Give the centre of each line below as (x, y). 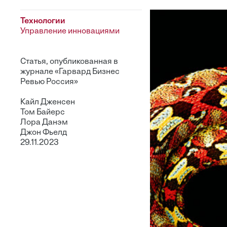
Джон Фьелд (44, 133)
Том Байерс (43, 112)
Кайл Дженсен (48, 102)
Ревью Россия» (49, 82)
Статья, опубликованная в (69, 62)
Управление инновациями (70, 31)
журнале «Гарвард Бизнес (70, 72)
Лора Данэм (44, 123)
